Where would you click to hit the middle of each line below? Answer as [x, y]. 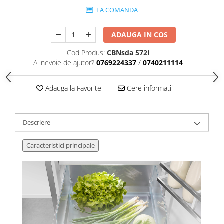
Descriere [37, 122]
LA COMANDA [116, 10]
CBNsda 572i [128, 52]
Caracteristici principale [61, 145]
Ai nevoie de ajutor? [64, 62]
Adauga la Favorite [72, 88]
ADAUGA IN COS [140, 34]
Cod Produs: [86, 52]
